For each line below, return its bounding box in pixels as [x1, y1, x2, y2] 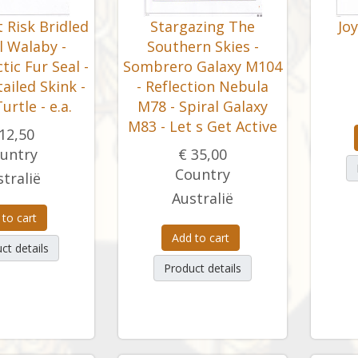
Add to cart [172, 230, 229, 245]
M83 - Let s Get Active [128, 117, 277, 136]
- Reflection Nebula [137, 77, 268, 96]
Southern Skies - [146, 37, 259, 56]
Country [175, 165, 230, 184]
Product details [164, 261, 241, 276]
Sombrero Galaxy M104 [123, 57, 282, 76]
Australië [172, 189, 233, 208]
